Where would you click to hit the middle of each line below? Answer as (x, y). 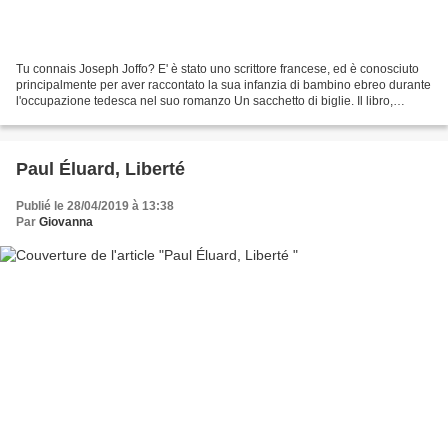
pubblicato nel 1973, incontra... (99, 116)
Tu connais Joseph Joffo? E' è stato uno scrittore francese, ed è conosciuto (217, 68)
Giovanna (66, 221)
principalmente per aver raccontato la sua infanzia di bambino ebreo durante (223, 84)
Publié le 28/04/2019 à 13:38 (95, 205)
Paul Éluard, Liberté (100, 168)
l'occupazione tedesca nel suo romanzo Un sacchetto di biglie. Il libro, (204, 100)
